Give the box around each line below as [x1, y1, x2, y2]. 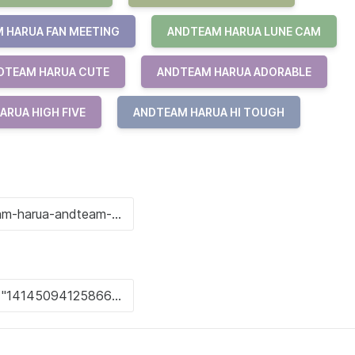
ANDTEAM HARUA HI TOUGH [133, 105, 284, 119]
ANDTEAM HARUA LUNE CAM [167, 25, 321, 38]
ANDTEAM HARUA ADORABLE [157, 65, 311, 78]
